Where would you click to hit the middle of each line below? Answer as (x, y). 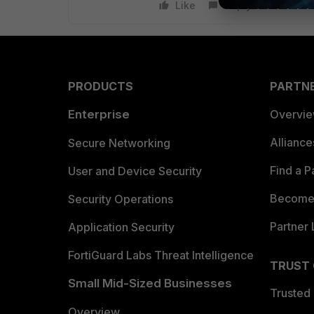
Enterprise (99, 114)
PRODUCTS (101, 86)
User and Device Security (135, 171)
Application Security (121, 227)
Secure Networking (119, 143)
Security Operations (121, 199)
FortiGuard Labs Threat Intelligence (161, 255)
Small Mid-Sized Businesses (150, 283)
